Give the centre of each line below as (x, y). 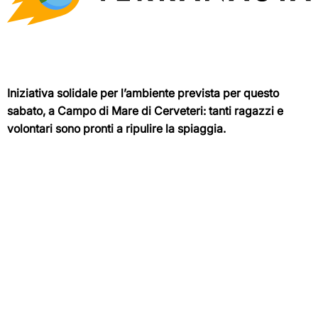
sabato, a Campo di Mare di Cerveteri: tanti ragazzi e (145, 110)
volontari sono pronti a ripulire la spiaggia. (116, 128)
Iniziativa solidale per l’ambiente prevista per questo (143, 93)
